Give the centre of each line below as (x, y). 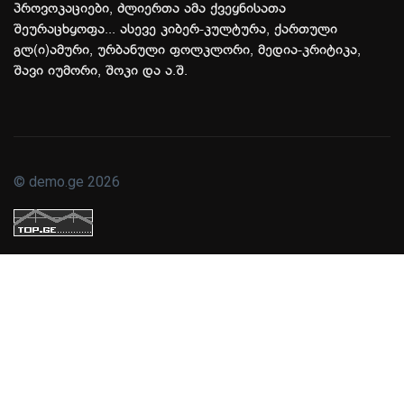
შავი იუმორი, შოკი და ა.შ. (101, 72)
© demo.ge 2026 (67, 182)
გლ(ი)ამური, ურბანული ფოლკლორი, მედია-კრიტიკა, (187, 51)
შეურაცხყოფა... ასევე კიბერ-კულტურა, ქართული (175, 30)
